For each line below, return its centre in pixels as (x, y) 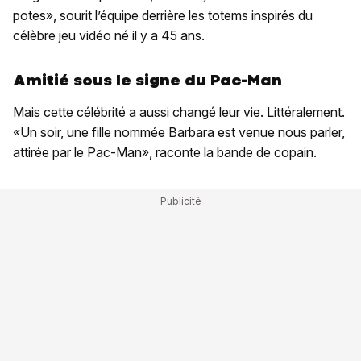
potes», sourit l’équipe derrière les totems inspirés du (163, 16)
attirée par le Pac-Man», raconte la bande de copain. (165, 153)
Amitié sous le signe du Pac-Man (147, 81)
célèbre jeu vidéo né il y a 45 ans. (109, 36)
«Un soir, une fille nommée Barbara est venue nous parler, (179, 133)
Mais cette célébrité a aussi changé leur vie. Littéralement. (179, 112)
